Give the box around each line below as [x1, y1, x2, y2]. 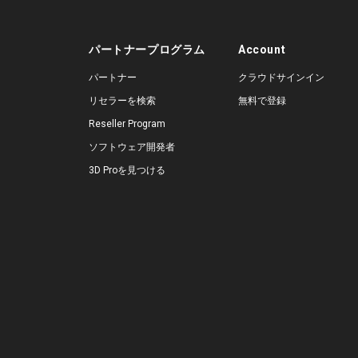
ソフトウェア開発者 [89, 141, 175, 153]
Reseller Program [89, 118, 165, 129]
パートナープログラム [89, 43, 205, 56]
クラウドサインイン [237, 72, 324, 83]
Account [237, 43, 286, 56]
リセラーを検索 [89, 95, 156, 106]
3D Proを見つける [89, 165, 165, 176]
